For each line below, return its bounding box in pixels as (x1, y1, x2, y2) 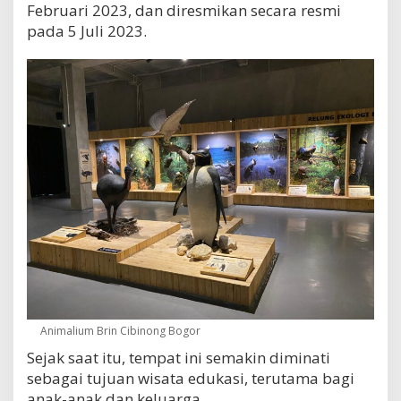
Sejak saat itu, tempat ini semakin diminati (27, 347, 330, 369)
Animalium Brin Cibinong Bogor (40, 323, 200, 339)
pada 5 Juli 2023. (27, 20, 147, 41)
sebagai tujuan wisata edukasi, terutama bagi (27, 368, 354, 389)
